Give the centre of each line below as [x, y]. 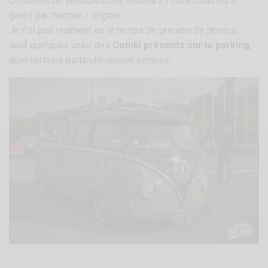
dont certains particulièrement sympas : [92, 60]
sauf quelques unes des [61, 45]
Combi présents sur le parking [181, 45]
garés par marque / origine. [66, 15]
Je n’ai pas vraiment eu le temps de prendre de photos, [124, 30]
